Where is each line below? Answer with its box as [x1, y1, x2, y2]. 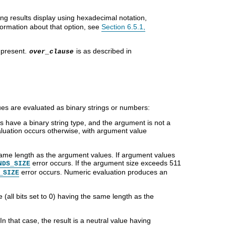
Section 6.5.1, [101, 22, 145, 31]
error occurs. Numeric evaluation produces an [19, 167, 167, 176]
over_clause [29, 47, 74, 55]
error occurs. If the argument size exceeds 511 [30, 158, 181, 167]
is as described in [74, 46, 132, 55]
